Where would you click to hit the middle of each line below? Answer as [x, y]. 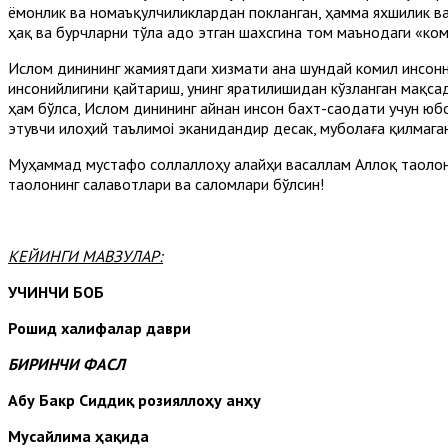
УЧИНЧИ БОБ [56, 291]
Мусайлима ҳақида [78, 435]
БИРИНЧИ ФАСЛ [66, 363]
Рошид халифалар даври [99, 327]
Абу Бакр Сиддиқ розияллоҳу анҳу [134, 399]
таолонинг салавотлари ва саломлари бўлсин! [166, 183]
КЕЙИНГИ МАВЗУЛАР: [85, 255]
